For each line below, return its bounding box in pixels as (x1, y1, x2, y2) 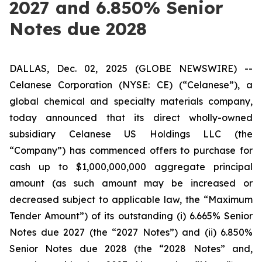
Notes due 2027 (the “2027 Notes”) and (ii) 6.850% (9, 226, 253, 238)
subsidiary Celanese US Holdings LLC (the (9, 128, 253, 140)
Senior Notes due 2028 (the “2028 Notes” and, (9, 243, 253, 254)
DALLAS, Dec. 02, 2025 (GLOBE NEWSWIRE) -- (9, 63, 253, 74)
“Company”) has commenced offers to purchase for (9, 144, 253, 156)
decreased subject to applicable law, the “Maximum (9, 194, 253, 205)
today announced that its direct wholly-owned (9, 112, 253, 123)
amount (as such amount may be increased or (9, 177, 253, 189)
